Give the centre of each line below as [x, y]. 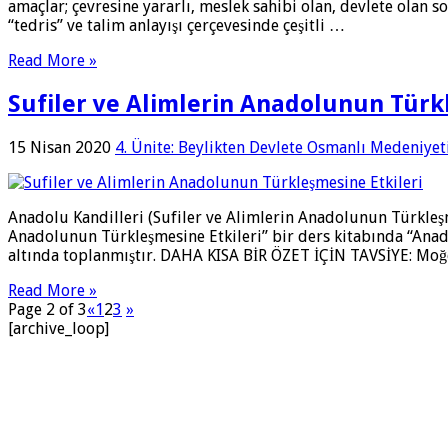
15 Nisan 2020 [59, 147]
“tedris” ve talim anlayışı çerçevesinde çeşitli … [176, 26]
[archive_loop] [58, 328]
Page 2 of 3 [47, 309]
